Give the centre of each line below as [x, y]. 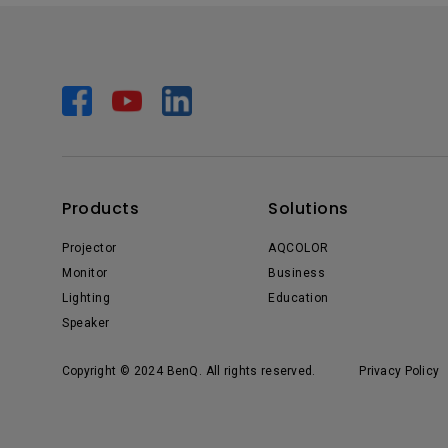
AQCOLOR [298, 248]
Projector [89, 248]
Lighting [86, 298]
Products [100, 208]
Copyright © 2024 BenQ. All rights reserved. [189, 371]
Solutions [308, 208]
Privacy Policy [399, 371]
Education [298, 298]
